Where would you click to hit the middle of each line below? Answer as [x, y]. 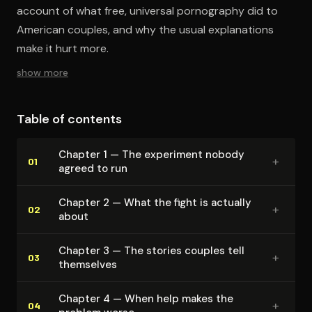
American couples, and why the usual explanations [145, 29]
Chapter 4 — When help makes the [146, 298]
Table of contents [69, 119]
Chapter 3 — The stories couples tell [151, 250]
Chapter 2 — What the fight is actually [155, 202]
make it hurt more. [63, 48]
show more [42, 72]
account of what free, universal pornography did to [147, 10]
